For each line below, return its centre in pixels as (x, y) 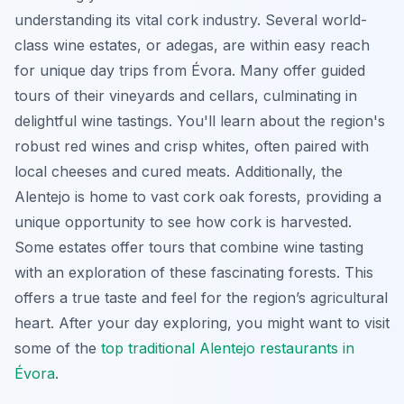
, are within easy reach (292, 45)
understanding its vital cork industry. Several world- (191, 19)
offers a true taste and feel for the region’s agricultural (201, 297)
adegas (190, 45)
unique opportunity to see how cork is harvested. (183, 221)
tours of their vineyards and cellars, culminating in (186, 95)
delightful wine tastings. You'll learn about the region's (200, 120)
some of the (58, 348)
